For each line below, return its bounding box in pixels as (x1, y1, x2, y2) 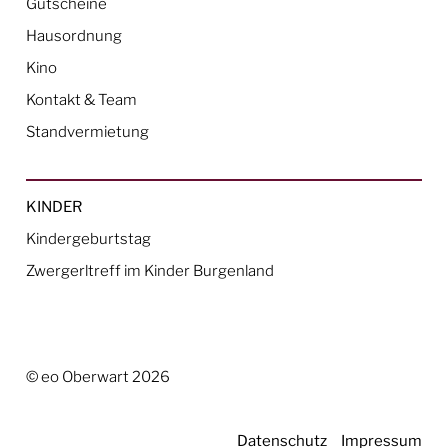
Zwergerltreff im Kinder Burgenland (26, 260, 275, 280)
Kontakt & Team (26, 89, 138, 109)
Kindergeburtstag (26, 228, 152, 248)
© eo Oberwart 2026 (26, 366, 171, 386)
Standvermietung (26, 121, 150, 141)
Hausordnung (26, 25, 123, 45)
